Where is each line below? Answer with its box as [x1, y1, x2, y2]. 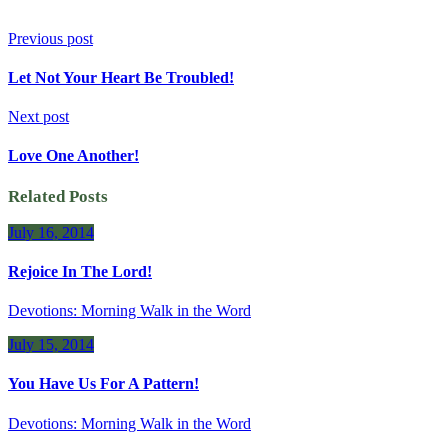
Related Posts [8, 186, 108, 206]
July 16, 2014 [8, 223, 94, 241]
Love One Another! [8, 147, 139, 165]
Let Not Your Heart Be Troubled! [8, 68, 234, 86]
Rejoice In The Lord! [8, 262, 152, 280]
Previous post [8, 29, 93, 47]
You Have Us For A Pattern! [8, 375, 199, 393]
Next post [8, 108, 69, 126]
